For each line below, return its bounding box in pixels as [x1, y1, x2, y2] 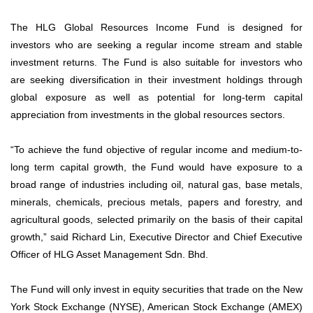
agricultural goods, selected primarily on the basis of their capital [10, 214, 303, 226]
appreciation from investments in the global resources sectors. [10, 109, 285, 121]
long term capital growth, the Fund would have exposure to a [10, 161, 303, 173]
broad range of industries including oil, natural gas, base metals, [10, 179, 303, 191]
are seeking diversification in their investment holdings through [10, 74, 303, 86]
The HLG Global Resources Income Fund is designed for [10, 22, 303, 34]
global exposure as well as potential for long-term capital [10, 92, 303, 103]
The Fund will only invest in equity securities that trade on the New [10, 284, 303, 296]
